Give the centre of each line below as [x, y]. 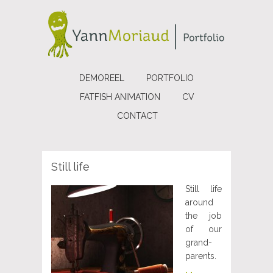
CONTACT [137, 116]
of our [204, 229]
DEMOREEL [102, 78]
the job [204, 216]
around [199, 203]
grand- [199, 243]
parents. [201, 256]
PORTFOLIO [170, 78]
